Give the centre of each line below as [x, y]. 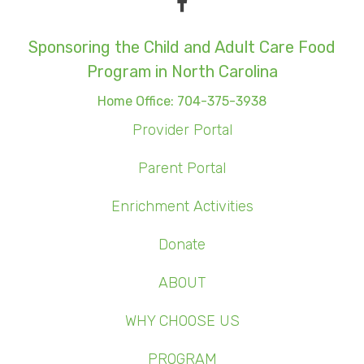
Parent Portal [182, 169]
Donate [182, 245]
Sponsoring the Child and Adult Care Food [182, 48]
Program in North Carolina [182, 72]
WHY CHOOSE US [182, 321]
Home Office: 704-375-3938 [182, 102]
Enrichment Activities [182, 207]
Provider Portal [182, 130]
